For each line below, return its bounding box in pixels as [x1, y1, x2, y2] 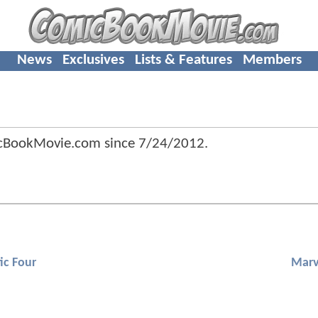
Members [242, 52, 302, 67]
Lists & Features [134, 52, 232, 67]
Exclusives [62, 52, 124, 67]
